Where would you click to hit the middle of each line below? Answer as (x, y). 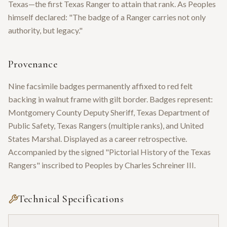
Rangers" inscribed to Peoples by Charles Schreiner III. (102, 165)
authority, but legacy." (45, 30)
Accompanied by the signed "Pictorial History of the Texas (109, 152)
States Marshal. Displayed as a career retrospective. (98, 138)
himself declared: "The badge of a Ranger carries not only (107, 17)
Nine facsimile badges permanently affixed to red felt (100, 86)
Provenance (33, 64)
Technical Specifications (71, 199)
